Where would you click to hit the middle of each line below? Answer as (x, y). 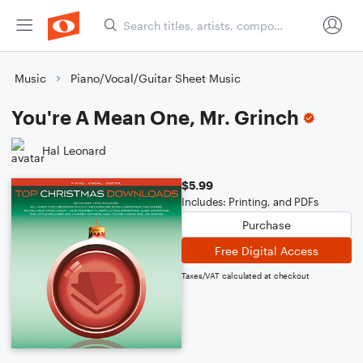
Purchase (267, 224)
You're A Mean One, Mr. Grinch (155, 117)
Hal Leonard (74, 150)
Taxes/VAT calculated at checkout (246, 275)
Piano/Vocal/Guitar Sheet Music (156, 78)
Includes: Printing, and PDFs (250, 202)
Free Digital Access (267, 250)
